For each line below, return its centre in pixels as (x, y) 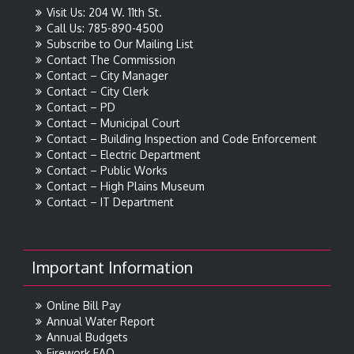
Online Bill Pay (84, 306)
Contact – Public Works (107, 171)
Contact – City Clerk (98, 92)
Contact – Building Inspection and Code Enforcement (182, 139)
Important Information (112, 267)
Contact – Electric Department (124, 155)
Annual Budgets (87, 337)
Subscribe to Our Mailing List (120, 44)
